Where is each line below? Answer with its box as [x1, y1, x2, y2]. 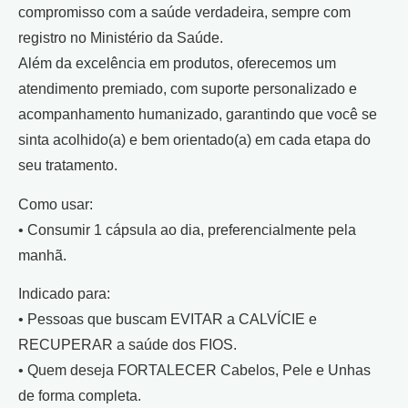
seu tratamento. [18, 158, 117, 174]
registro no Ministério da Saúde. [18, 30, 223, 46]
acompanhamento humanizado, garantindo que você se [18, 107, 377, 123]
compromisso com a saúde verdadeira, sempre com [18, 5, 351, 21]
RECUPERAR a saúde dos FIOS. [18, 337, 237, 353]
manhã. [18, 247, 66, 263]
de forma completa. [18, 388, 141, 404]
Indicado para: [18, 286, 110, 302]
